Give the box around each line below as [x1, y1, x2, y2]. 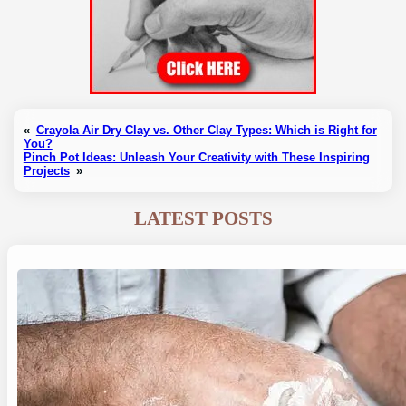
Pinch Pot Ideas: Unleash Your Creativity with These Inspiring [23, 150, 370, 165]
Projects [23, 164, 70, 179]
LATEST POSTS [133, 208, 273, 229]
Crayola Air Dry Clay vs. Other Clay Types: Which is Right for [35, 123, 377, 138]
